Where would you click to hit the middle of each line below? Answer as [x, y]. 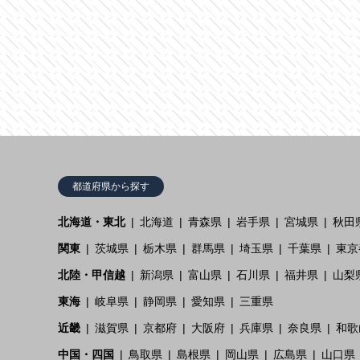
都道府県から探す [111, 186]
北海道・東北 [92, 221]
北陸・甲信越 [92, 274]
